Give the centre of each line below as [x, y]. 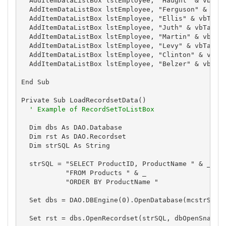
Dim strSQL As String [65, 145]
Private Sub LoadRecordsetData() [83, 100]
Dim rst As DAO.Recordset [73, 136]
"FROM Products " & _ [83, 173]
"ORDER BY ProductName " [90, 182]
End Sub [35, 82]
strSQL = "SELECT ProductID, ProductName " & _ [116, 163]
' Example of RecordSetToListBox [92, 109]
